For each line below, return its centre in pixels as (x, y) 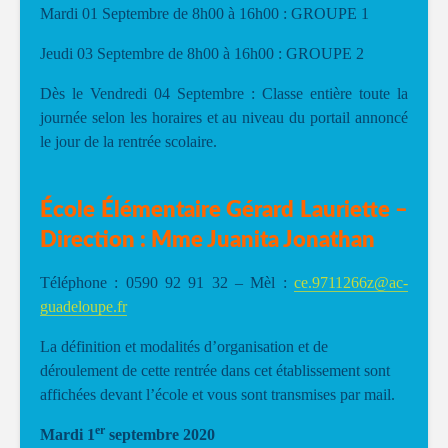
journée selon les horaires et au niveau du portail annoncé (224, 117)
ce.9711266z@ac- (351, 282)
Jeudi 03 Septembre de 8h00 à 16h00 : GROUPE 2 (202, 53)
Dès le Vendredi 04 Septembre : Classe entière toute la (224, 93)
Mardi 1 (67, 434)
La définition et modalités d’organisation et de (184, 346)
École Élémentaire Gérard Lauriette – (224, 210)
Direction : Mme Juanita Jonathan (207, 240)
